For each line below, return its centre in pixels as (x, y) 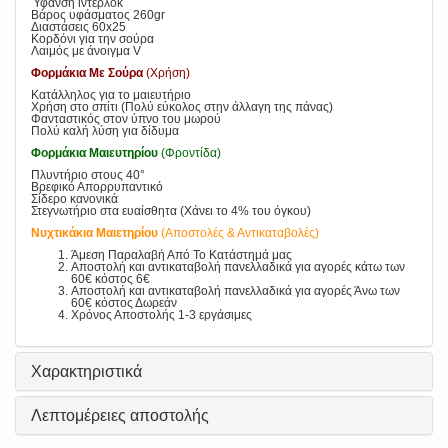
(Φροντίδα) (191, 153)
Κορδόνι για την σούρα (94, 39)
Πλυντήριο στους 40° (88, 175)
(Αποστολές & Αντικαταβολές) (240, 233)
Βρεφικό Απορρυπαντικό (97, 187)
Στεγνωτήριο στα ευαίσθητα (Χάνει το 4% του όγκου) (171, 211)
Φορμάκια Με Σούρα (87, 73)
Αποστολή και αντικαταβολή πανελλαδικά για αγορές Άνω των (235, 291)
